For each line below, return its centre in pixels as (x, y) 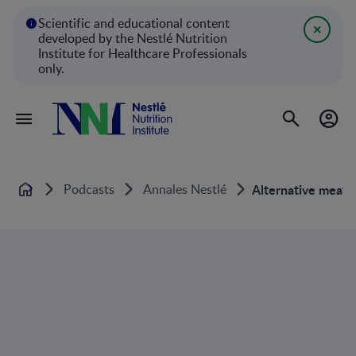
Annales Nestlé (185, 189)
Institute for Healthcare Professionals (143, 53)
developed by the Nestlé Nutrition (133, 38)
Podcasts (89, 189)
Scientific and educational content (134, 23)
